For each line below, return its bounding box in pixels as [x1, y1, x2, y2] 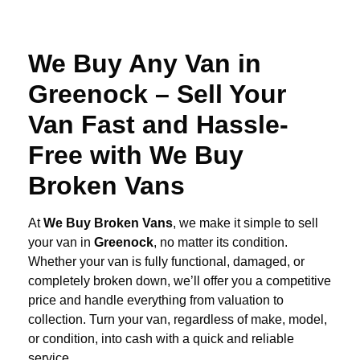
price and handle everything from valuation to [28, 293, 284, 308]
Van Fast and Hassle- [28, 110, 288, 140]
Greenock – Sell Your [28, 80, 286, 109]
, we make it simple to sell [173, 216, 318, 231]
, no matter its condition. [153, 235, 288, 250]
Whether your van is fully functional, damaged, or [28, 255, 305, 269]
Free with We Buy [28, 141, 243, 170]
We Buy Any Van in [28, 49, 261, 79]
